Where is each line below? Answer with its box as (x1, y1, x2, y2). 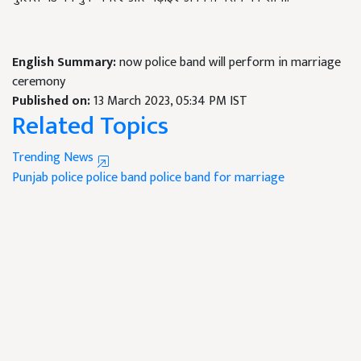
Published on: (12, 90, 93, 113)
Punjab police (12, 167, 83, 189)
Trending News (12, 147, 97, 169)
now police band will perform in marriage (119, 52, 341, 74)
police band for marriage (150, 167, 284, 189)
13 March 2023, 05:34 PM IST (93, 90, 247, 113)
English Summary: (12, 52, 119, 74)
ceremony (12, 71, 65, 93)
